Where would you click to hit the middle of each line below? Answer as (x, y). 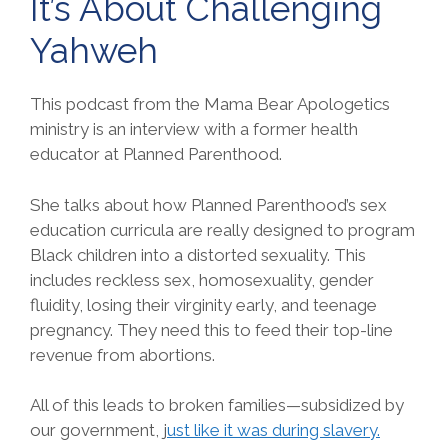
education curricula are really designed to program (222, 229)
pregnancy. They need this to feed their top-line (211, 329)
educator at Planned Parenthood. (158, 154)
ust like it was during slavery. (273, 430)
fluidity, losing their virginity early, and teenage (203, 304)
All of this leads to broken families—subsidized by (217, 405)
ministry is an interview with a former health (194, 129)
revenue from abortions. (126, 354)
